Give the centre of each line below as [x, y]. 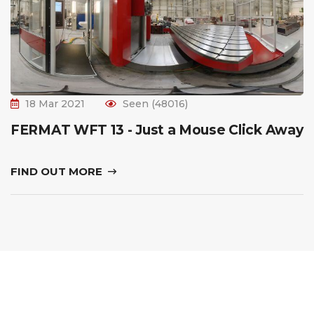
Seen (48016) [155, 104]
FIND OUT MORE [58, 171]
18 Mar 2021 [55, 104]
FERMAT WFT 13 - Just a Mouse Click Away [157, 130]
